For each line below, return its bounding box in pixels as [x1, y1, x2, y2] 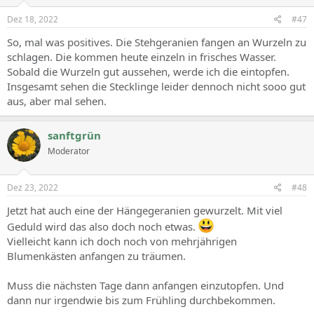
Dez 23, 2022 [7, 181, 58, 193]
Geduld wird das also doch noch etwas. [7, 219, 198, 233]
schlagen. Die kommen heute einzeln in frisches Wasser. [7, 50, 276, 64]
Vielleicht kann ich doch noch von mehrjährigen [7, 233, 237, 248]
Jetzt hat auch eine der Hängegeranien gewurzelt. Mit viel [7, 203, 282, 217]
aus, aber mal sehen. [7, 94, 107, 108]
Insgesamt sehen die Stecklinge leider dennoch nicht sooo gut [7, 79, 306, 93]
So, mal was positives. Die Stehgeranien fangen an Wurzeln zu [7, 35, 306, 49]
